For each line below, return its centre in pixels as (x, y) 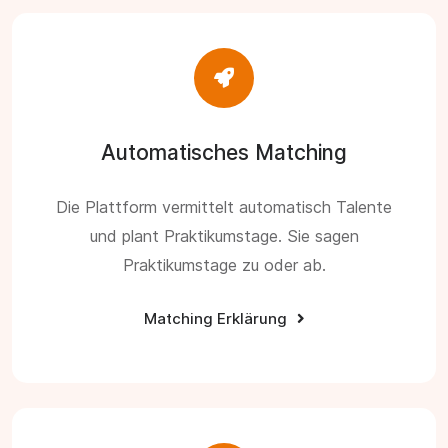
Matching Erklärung (215, 318)
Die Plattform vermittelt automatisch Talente (224, 206)
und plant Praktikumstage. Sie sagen (224, 235)
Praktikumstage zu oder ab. (224, 264)
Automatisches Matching (224, 152)
